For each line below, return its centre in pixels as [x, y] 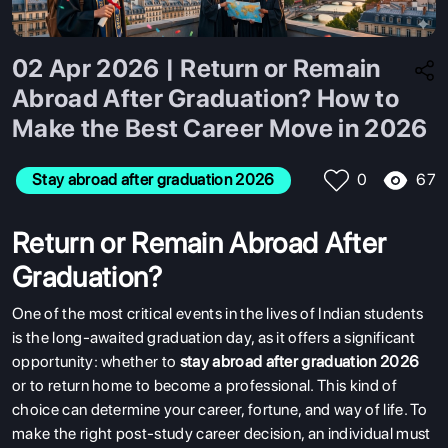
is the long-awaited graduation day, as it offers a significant [213, 337]
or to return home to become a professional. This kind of [204, 385]
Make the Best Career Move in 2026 [220, 127]
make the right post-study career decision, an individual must [221, 433]
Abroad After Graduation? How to [205, 97]
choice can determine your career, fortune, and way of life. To [219, 409]
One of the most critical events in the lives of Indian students [218, 313]
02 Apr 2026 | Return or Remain [196, 67]
